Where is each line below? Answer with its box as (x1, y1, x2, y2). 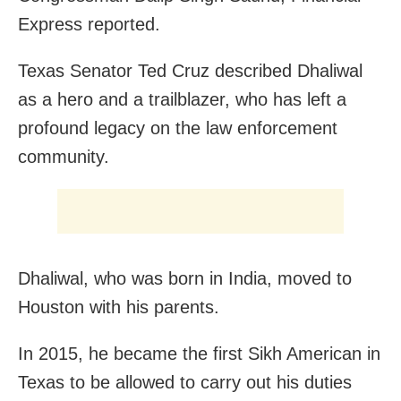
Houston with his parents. (18, 296, 219, 317)
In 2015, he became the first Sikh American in (18, 343, 380, 363)
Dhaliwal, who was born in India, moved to (18, 268, 352, 288)
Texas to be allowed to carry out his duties (18, 371, 352, 392)
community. (18, 146, 109, 166)
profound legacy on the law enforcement (18, 117, 337, 138)
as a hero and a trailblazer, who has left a (18, 89, 346, 109)
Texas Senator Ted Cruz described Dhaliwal (18, 60, 363, 81)
